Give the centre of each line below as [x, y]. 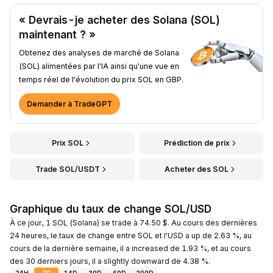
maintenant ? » [57, 34]
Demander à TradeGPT [69, 104]
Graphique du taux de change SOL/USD [111, 208]
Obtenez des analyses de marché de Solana [99, 52]
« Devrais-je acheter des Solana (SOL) [119, 19]
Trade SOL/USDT [68, 169]
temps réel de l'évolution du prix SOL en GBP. [101, 79]
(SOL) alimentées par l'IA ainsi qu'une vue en [99, 66]
